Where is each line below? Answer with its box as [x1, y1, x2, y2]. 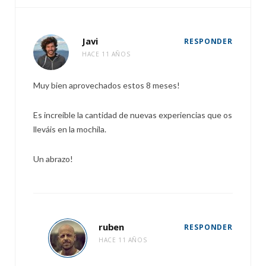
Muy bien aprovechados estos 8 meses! [33, 80, 180, 90]
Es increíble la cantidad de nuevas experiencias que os [33, 110, 232, 120]
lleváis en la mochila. [33, 124, 106, 134]
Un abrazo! [33, 154, 73, 164]
